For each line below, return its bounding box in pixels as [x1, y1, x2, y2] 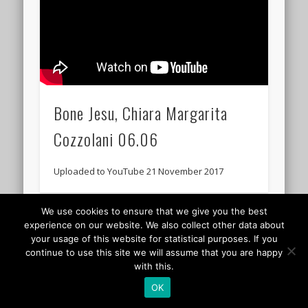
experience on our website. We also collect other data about [23, 219, 285, 230]
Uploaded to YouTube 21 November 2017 [54, 164, 224, 177]
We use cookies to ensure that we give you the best [41, 206, 267, 217]
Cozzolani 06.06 [54, 126, 159, 151]
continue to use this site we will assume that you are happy [25, 247, 283, 258]
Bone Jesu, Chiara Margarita [54, 100, 228, 125]
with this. [134, 261, 174, 272]
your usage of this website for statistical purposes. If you [30, 233, 278, 244]
